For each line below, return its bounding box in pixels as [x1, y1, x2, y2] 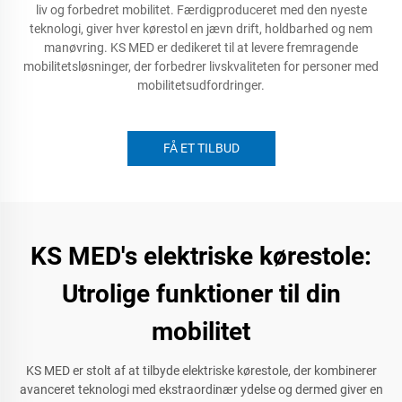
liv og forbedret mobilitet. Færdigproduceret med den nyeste [35, 3, 367, 17]
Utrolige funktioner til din [61, 279, 341, 309]
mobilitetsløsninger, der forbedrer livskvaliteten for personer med [23, 59, 379, 74]
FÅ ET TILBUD [162, 141, 240, 155]
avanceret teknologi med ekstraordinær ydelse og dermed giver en [19, 382, 383, 397]
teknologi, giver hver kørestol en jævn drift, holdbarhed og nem [30, 22, 372, 36]
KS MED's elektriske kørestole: [31, 241, 371, 271]
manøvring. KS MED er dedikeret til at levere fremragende [44, 40, 358, 55]
